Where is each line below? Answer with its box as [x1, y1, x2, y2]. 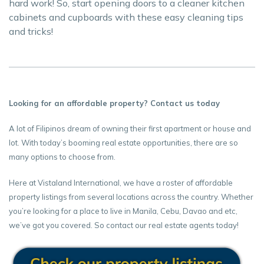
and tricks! [9, 25, 53, 37]
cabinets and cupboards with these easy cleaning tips [9, 11, 243, 23]
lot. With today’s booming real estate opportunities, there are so [9, 138, 238, 148]
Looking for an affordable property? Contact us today [9, 98, 220, 108]
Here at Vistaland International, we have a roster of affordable [9, 177, 233, 187]
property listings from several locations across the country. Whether [9, 192, 253, 202]
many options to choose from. [9, 152, 115, 162]
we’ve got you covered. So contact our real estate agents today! [9, 220, 239, 230]
